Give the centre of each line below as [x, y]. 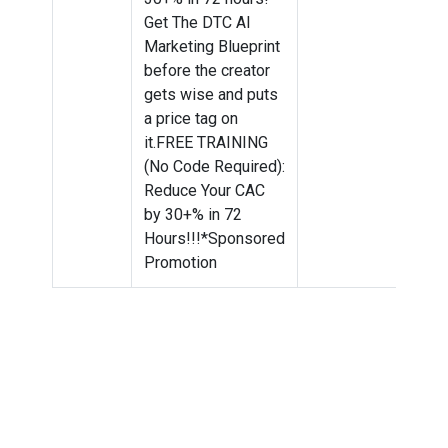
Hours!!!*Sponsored [214, 238]
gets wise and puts [211, 94]
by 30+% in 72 [193, 214]
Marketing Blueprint [212, 46]
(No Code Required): [214, 166]
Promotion [180, 262]
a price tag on [191, 118]
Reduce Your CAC [204, 190]
